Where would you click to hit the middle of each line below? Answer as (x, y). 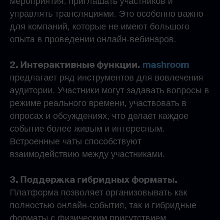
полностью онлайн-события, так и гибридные (103, 205)
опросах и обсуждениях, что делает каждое (99, 116)
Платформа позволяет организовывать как (98, 192)
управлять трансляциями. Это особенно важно (107, 14)
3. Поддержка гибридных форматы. (94, 180)
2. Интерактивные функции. (75, 65)
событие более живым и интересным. (87, 129)
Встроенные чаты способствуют (76, 141)
